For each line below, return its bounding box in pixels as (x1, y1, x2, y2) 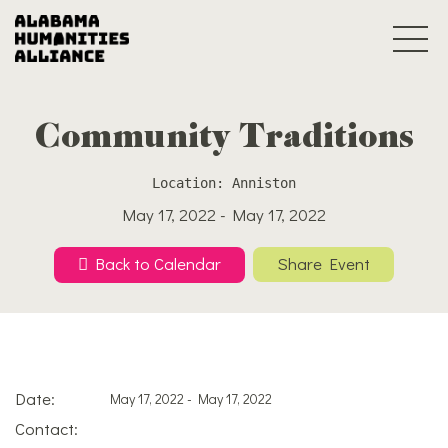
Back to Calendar (88, 251, 222, 275)
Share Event (276, 252, 370, 276)
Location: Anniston (152, 175, 296, 192)
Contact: (15, 416, 78, 440)
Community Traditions (34, 123, 414, 155)
